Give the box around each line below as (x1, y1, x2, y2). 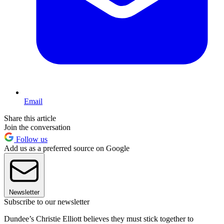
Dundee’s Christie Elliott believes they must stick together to (4, 214, 193, 223)
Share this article (4, 113, 56, 122)
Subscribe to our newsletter (4, 197, 89, 206)
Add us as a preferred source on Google (4, 143, 129, 152)
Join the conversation (4, 122, 70, 131)
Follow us (14, 134, 47, 143)
